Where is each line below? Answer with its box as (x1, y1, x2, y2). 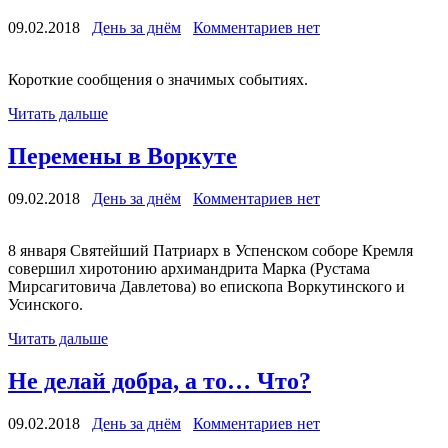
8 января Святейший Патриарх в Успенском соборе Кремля (8, 242, 413, 260)
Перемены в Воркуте (8, 143, 237, 170)
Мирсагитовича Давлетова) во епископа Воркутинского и (8, 278, 405, 296)
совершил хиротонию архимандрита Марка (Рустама (8, 260, 370, 278)
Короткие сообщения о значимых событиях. (8, 71, 308, 89)
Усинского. (8, 296, 83, 314)
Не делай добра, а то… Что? (8, 368, 311, 395)
